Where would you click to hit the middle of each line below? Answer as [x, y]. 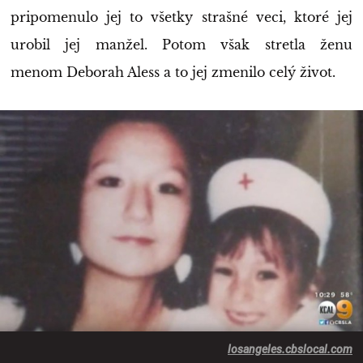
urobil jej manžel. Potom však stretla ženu [181, 44]
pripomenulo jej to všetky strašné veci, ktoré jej [181, 17]
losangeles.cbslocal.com [290, 349]
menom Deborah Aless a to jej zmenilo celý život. [173, 72]
